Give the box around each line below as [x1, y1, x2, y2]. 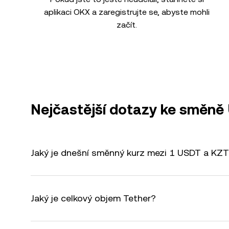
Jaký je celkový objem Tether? [31, 193, 156, 203]
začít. [117, 20, 137, 30]
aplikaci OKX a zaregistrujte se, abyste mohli [44, 7, 210, 17]
